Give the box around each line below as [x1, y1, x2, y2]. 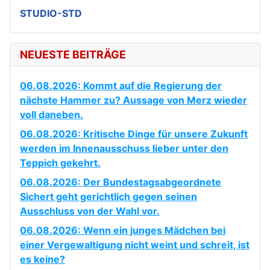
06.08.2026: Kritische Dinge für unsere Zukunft [20, 127, 248, 140]
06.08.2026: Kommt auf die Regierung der [20, 79, 222, 92]
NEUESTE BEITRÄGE [20, 48, 126, 61]
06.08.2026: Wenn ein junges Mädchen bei [20, 224, 225, 236]
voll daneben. [20, 108, 83, 121]
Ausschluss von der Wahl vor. [20, 204, 160, 217]
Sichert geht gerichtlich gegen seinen [20, 190, 197, 202]
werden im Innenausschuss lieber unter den [20, 142, 228, 154]
